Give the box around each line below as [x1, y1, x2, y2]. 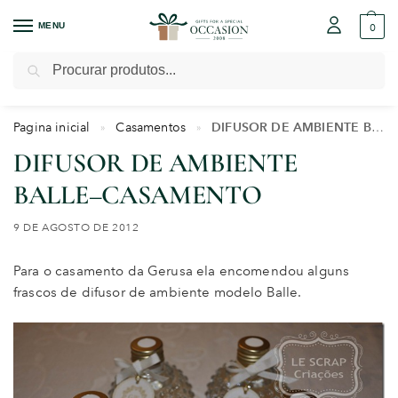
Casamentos [115, 119, 187, 134]
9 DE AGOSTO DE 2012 [13, 221, 139, 234]
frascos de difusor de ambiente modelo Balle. [13, 284, 302, 301]
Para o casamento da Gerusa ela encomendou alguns [13, 263, 350, 280]
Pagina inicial [13, 119, 91, 134]
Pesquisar [328, 53, 379, 67]
